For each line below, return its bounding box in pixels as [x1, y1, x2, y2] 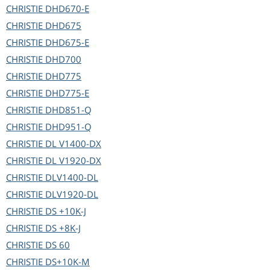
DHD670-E [45, 2, 89, 15]
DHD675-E [45, 36, 89, 49]
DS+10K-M [45, 256, 90, 268]
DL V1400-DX [45, 137, 101, 150]
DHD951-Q [45, 121, 92, 133]
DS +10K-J [45, 205, 86, 218]
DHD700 [45, 53, 81, 66]
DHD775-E [45, 87, 89, 99]
